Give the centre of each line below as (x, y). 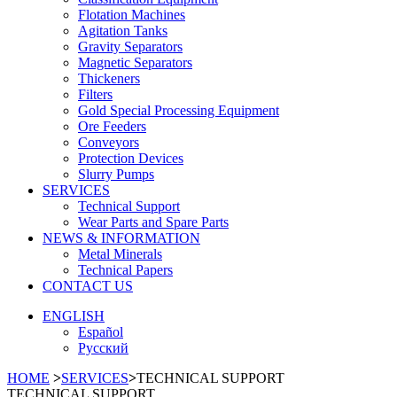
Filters (95, 94)
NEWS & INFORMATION (121, 238)
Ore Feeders (112, 126)
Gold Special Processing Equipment (179, 110)
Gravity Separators (130, 47)
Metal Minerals (120, 254)
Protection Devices (131, 158)
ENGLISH (74, 316)
